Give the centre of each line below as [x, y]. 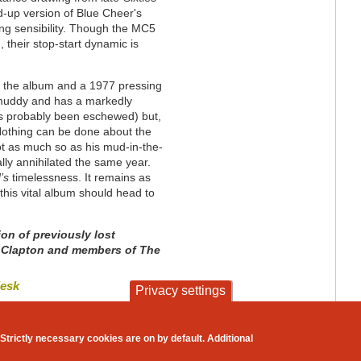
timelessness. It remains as [82, 178]
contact [141, 333]
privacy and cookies [209, 333]
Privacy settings [180, 290]
